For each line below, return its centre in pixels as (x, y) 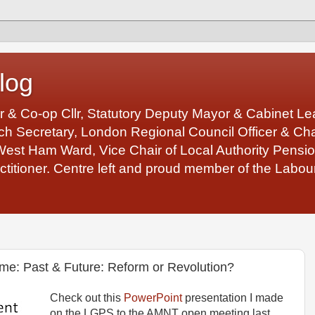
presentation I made (232, 297)
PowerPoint (153, 297)
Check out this (86, 297)
